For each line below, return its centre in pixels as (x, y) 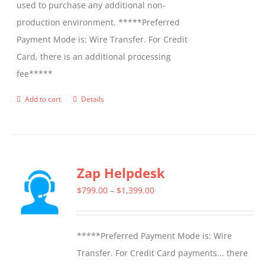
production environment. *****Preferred (98, 22)
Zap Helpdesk (121, 173)
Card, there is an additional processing (94, 57)
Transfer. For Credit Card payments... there (163, 253)
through (170, 241)
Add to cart (43, 99)
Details (93, 99)
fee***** (35, 74)
